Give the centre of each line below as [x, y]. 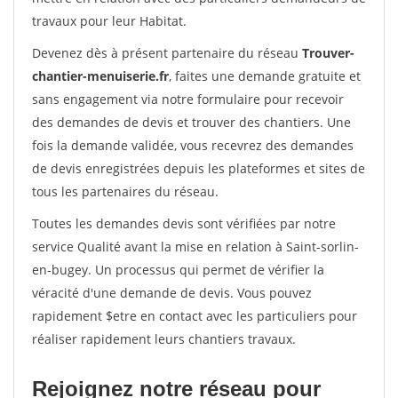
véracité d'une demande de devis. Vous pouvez [172, 293]
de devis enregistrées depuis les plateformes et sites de [199, 168]
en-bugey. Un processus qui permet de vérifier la [178, 270]
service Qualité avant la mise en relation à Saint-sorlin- [195, 247]
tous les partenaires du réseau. [125, 191]
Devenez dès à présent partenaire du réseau [167, 53]
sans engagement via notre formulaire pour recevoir [188, 99]
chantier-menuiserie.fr [100, 76]
